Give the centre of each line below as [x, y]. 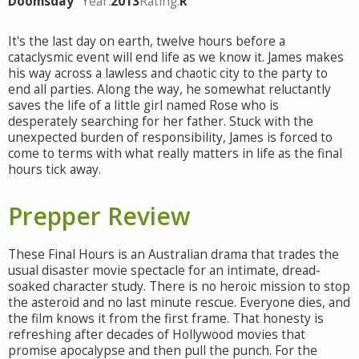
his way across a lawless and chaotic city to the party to [168, 73]
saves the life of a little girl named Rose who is [143, 105]
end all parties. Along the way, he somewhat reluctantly [169, 89]
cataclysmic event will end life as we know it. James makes [176, 57]
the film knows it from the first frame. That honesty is [166, 319]
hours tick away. [54, 169]
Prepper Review [99, 216]
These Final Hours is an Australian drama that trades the [173, 254]
